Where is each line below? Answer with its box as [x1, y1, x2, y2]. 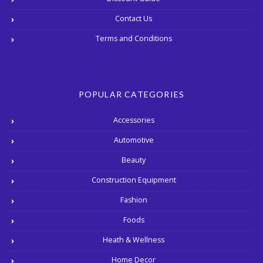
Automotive [113, 134, 154, 145]
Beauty [122, 154, 146, 165]
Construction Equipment [91, 174, 176, 185]
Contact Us [115, 13, 152, 23]
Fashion [120, 194, 147, 205]
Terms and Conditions [95, 33, 172, 43]
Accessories [113, 114, 154, 125]
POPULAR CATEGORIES [78, 89, 185, 99]
